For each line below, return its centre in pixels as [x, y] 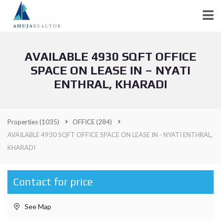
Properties [23, 122]
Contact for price [53, 182]
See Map [37, 206]
